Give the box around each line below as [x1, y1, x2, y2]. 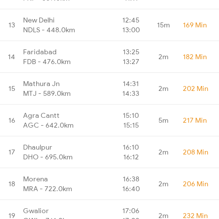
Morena [23, 174, 48, 183]
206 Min [183, 179, 208, 188]
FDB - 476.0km [23, 57, 71, 66]
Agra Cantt [23, 110, 60, 120]
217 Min [183, 115, 207, 125]
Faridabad [23, 47, 57, 56]
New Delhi [23, 15, 55, 24]
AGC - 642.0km [23, 120, 74, 130]
